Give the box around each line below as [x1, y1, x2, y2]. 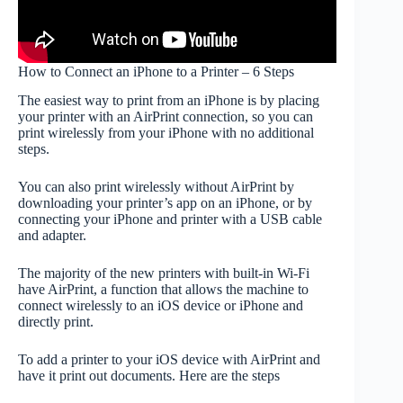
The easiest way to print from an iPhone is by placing [18, 93, 319, 109]
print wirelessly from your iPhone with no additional [18, 125, 314, 141]
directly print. [18, 314, 94, 330]
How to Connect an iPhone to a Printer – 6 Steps [18, 63, 294, 79]
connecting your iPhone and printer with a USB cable [18, 211, 322, 228]
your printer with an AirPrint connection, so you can [18, 109, 313, 125]
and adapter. [18, 228, 86, 244]
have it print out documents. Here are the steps [18, 368, 280, 384]
